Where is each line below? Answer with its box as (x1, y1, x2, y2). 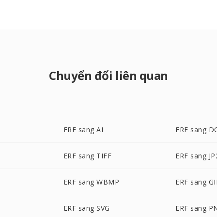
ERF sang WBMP (63, 177, 120, 186)
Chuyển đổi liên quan (49, 67, 168, 83)
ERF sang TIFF (63, 151, 112, 160)
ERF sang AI (63, 125, 104, 134)
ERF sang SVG (63, 203, 110, 213)
